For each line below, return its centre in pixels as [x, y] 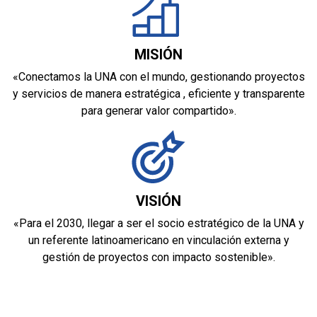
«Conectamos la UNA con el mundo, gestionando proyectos [158, 76]
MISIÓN [158, 54]
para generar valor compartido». [158, 110]
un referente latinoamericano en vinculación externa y [158, 240]
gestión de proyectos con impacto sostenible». [158, 257]
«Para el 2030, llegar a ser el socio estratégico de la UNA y [158, 223]
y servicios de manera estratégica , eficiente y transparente [158, 93]
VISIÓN [158, 201]
